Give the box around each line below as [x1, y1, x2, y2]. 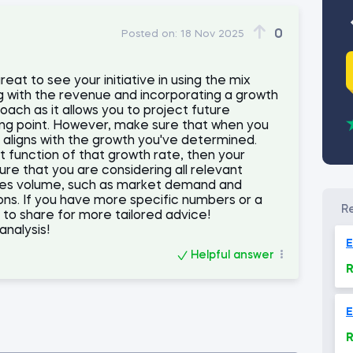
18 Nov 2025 [180, 28, 244, 39]
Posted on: [121, 28, 177, 39]
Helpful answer [191, 250, 274, 261]
